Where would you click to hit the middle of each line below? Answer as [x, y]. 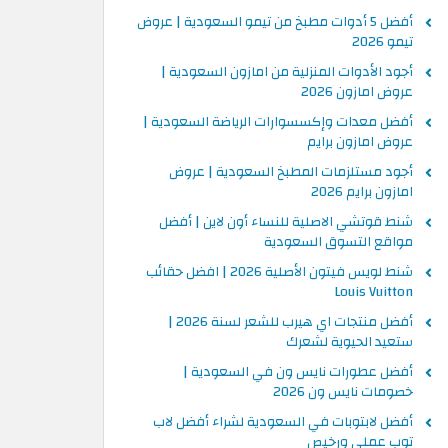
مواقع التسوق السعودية [338, 242]
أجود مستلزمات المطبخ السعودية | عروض [291, 172]
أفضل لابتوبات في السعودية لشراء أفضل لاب [283, 422]
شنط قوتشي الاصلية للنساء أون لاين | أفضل [286, 222]
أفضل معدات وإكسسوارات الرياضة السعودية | [278, 122]
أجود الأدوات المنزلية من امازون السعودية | [287, 72]
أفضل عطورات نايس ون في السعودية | [298, 372]
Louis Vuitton [373, 292]
